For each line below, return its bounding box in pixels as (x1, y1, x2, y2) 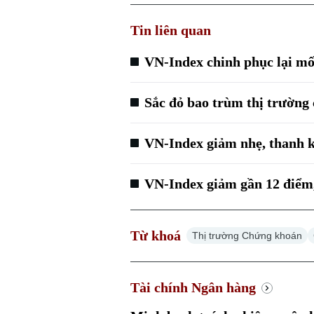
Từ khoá (130, 228, 182, 244)
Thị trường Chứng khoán (192, 230, 303, 242)
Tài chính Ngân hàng (130, 280, 257, 296)
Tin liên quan (130, 22, 212, 39)
